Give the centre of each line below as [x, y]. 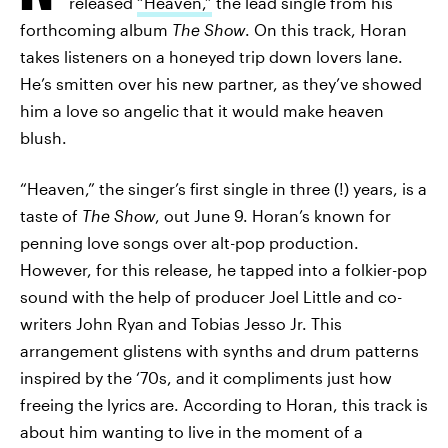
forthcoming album [96, 29]
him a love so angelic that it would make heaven [202, 110]
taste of [51, 215]
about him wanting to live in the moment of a [191, 431]
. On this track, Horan [326, 29]
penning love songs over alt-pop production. [189, 242]
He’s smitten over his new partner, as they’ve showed [221, 83]
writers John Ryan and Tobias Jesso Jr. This [181, 323]
